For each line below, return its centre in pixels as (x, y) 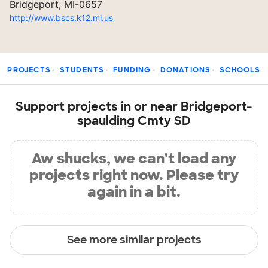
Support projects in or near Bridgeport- (134, 106)
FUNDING (132, 70)
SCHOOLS (240, 70)
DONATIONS (185, 70)
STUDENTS (82, 70)
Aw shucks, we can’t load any (134, 158)
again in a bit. (134, 192)
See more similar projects (134, 240)
